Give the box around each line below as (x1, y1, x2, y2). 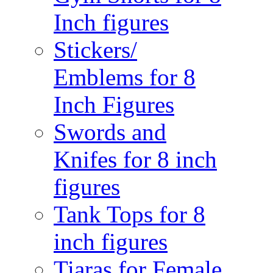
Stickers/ (54, 37, 137, 63)
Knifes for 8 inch (54, 146, 217, 172)
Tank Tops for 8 (54, 201, 205, 227)
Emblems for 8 (54, 64, 196, 90)
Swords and (54, 119, 166, 145)
